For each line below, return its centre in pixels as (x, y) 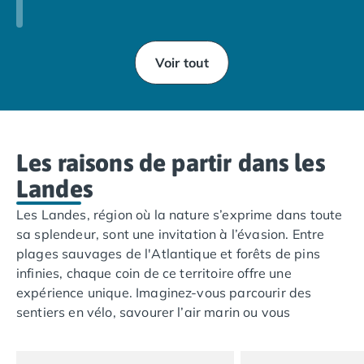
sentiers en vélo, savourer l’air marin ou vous (154, 312)
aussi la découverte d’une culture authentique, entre (177, 351)
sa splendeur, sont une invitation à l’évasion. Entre (171, 234)
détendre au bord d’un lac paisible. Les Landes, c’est (178, 331)
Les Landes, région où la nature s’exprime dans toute (180, 214)
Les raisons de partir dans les (171, 162)
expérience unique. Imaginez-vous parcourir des (164, 292)
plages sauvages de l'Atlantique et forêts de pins (168, 253)
